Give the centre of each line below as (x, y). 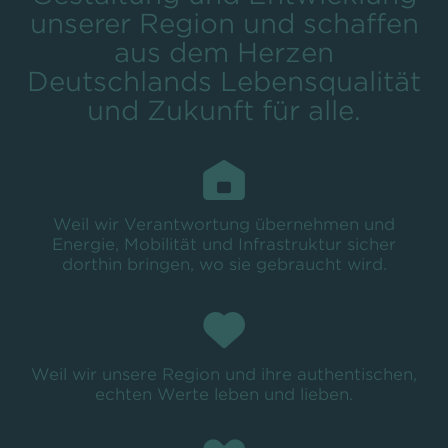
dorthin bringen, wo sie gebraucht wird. (224, 265)
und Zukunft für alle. (224, 111)
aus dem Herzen (224, 53)
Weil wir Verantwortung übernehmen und (224, 225)
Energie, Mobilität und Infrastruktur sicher (224, 245)
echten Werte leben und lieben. (224, 395)
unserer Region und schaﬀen (224, 24)
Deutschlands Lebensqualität (224, 82)
